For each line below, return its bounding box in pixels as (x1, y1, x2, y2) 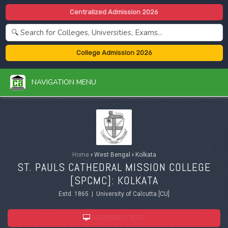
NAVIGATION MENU (25, 77, 96, 87)
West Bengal (92, 151, 132, 158)
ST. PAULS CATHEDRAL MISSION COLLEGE (17, 159, 211, 174)
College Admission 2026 (76, 49, 152, 57)
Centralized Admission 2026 (70, 8, 158, 16)
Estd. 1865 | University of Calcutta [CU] (59, 190, 169, 197)
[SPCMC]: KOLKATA (70, 173, 158, 187)
